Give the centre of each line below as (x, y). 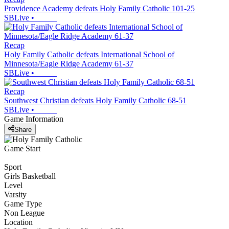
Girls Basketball (30, 176)
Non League (24, 213)
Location (18, 222)
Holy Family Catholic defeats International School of (89, 55)
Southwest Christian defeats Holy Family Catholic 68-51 (95, 101)
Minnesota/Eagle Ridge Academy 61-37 (69, 64)
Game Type (23, 203)
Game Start (22, 148)
